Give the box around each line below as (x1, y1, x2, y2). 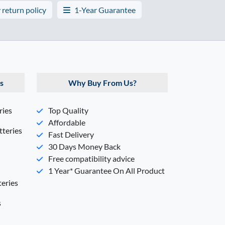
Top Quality (47, 105, 88, 115)
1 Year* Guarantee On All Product (47, 165, 165, 175)
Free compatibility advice (47, 153, 135, 163)
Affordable (47, 117, 85, 127)
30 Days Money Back (47, 141, 121, 151)
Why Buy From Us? (68, 77, 137, 87)
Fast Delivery (47, 129, 94, 139)
